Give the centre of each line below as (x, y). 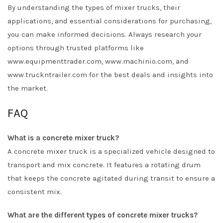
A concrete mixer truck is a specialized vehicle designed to (111, 151)
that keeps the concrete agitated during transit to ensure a (111, 178)
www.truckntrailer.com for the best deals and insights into (110, 75)
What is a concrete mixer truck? (63, 138)
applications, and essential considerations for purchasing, (110, 21)
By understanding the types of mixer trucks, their (94, 7)
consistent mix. (35, 192)
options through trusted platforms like (76, 48)
